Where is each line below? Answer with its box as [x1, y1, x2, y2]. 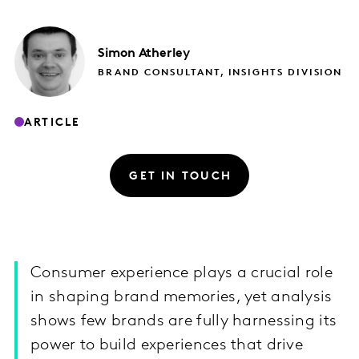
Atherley [138, 46, 190, 60]
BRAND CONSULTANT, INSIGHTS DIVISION [98, 67, 343, 78]
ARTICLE [24, 116, 81, 129]
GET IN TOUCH [129, 170, 232, 183]
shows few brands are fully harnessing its [30, 313, 337, 330]
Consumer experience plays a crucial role [30, 265, 333, 282]
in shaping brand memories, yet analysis [30, 289, 333, 306]
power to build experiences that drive [30, 337, 304, 354]
